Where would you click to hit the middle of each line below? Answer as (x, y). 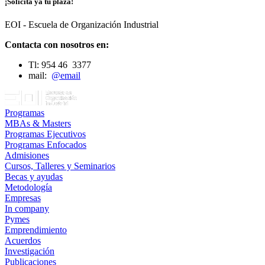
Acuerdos (23, 240)
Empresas (23, 198)
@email (66, 75)
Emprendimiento (36, 230)
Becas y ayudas (34, 176)
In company (27, 208)
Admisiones (27, 155)
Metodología (28, 187)
